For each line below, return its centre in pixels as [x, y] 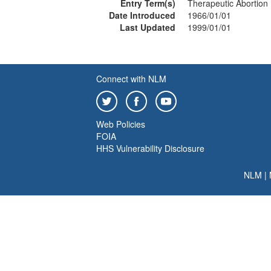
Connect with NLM [131, 79]
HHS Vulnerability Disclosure [150, 148]
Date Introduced [142, 15]
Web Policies [121, 124]
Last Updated [148, 27]
